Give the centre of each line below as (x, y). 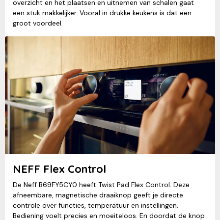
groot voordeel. (38, 23)
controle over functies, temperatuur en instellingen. (96, 205)
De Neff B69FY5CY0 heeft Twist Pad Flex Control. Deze (101, 184)
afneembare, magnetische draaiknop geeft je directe (98, 195)
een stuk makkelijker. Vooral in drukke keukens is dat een (102, 13)
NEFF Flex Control (59, 169)
